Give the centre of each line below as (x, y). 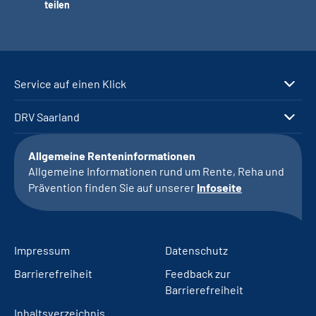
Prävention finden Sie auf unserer (113, 188)
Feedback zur (198, 274)
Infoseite (219, 188)
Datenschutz (196, 250)
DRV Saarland (47, 117)
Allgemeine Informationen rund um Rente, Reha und (156, 171)
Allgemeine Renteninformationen (112, 156)
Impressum (42, 250)
